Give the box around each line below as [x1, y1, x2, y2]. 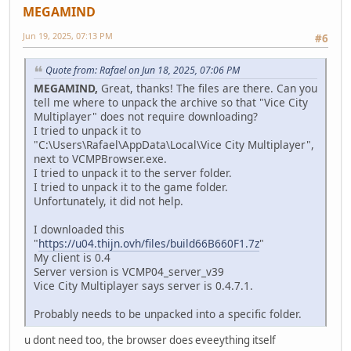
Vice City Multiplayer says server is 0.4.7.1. [34, 278, 253, 294]
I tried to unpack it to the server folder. [34, 165, 232, 181]
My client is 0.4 [34, 250, 110, 266]
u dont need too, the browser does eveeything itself [24, 333, 276, 348]
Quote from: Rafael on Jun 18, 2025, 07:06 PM [45, 63, 240, 78]
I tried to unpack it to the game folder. [34, 179, 228, 195]
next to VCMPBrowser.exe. [34, 151, 167, 167]
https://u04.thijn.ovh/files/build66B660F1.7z [38, 236, 259, 251]
